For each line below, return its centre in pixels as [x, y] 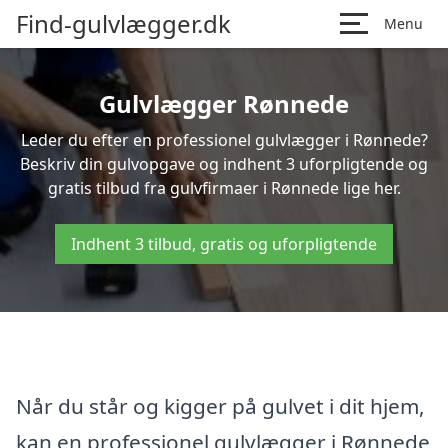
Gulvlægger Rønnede [224, 103]
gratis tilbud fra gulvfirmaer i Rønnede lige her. [224, 188]
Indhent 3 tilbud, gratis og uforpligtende [224, 244]
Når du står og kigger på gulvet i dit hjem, [220, 405]
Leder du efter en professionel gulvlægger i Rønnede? [224, 140]
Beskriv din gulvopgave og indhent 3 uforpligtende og [224, 164]
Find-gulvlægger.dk [123, 23]
